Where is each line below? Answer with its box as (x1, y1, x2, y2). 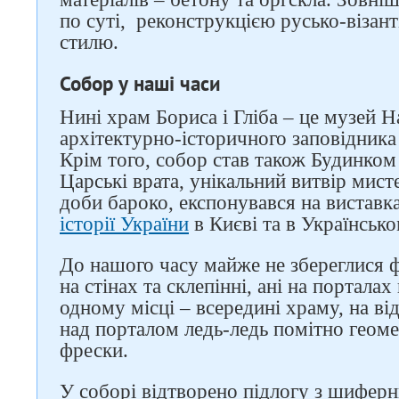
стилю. (60, 31, 118, 53)
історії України (60, 213, 189, 235)
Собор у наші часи (60, 70, 221, 96)
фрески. (60, 339, 128, 362)
